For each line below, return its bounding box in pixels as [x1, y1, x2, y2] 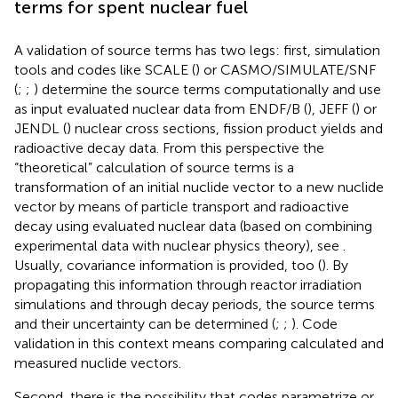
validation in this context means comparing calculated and [14, 334, 384, 352]
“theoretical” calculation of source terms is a [14, 158, 294, 176]
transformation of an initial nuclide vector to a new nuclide [14, 178, 384, 195]
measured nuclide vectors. [14, 354, 181, 371]
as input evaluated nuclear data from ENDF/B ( [14, 99, 307, 117]
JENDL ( [14, 119, 67, 137]
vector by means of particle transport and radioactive [14, 197, 349, 215]
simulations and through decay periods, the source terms [14, 295, 375, 313]
